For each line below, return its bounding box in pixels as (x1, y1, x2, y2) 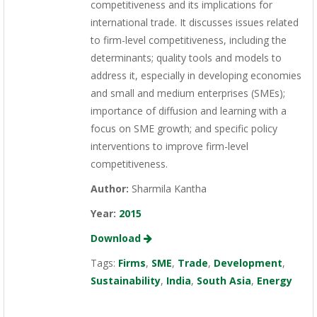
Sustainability (90, 274, 161, 288)
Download (90, 231, 144, 246)
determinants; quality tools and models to (90, 51, 282, 65)
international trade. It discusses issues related (90, 16, 299, 30)
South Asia (196, 274, 251, 288)
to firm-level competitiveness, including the (90, 33, 287, 47)
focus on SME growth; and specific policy (90, 122, 277, 136)
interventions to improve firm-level (90, 139, 248, 154)
